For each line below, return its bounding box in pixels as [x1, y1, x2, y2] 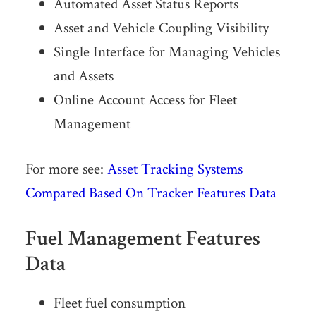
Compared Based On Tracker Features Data [25, 183, 276, 203]
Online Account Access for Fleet [53, 90, 237, 110]
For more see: [25, 159, 107, 179]
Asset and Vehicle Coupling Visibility [53, 18, 269, 38]
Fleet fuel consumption [53, 293, 186, 313]
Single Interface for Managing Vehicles [53, 42, 280, 62]
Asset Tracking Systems [107, 159, 243, 179]
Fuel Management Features [25, 225, 260, 253]
